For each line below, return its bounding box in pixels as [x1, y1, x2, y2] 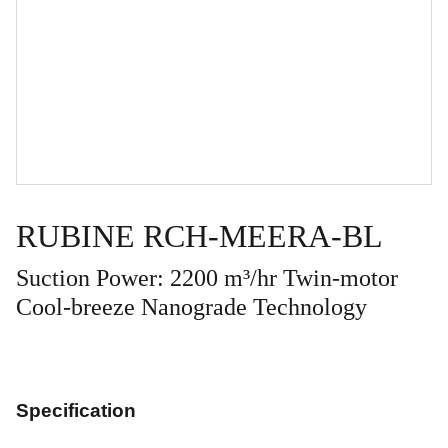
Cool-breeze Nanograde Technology [16, 294, 367, 320]
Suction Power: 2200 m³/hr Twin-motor [16, 265, 398, 291]
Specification [16, 400, 136, 421]
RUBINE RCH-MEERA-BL [16, 218, 383, 254]
